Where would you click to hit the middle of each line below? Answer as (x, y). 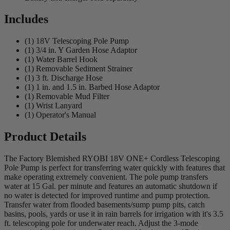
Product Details (45, 137)
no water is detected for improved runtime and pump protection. (107, 196)
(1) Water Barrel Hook (61, 60)
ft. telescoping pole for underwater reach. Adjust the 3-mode (101, 223)
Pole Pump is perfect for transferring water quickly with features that (114, 168)
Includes (26, 19)
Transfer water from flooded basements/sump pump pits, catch (104, 205)
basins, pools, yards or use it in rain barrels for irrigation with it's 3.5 (114, 214)
